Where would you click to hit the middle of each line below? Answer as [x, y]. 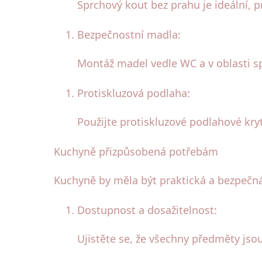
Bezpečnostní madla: [129, 35]
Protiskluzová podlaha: [134, 93]
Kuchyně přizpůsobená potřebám [136, 152]
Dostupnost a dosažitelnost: [147, 210]
